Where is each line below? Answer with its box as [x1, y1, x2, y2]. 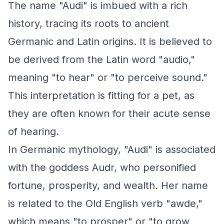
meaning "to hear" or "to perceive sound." [8, 71, 207, 83]
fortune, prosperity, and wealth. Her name [8, 179, 208, 191]
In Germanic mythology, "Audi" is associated [8, 143, 215, 155]
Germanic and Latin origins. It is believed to [8, 35, 212, 47]
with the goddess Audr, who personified [8, 161, 196, 173]
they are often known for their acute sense [8, 107, 210, 119]
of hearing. [8, 125, 59, 137]
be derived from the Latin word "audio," [8, 53, 195, 65]
